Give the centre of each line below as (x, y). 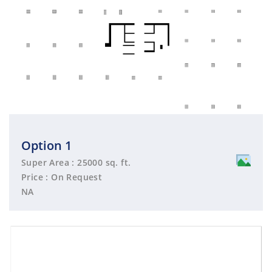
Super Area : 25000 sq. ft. (76, 162)
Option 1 (46, 145)
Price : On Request (62, 177)
